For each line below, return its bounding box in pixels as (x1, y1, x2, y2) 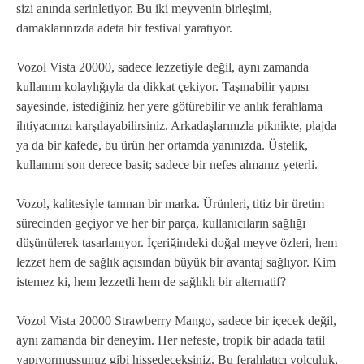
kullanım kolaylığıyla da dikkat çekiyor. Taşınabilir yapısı (16, 80, 309, 94)
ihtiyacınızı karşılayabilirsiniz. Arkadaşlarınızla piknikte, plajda (16, 119, 336, 133)
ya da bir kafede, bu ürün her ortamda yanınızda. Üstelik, (16, 138, 308, 153)
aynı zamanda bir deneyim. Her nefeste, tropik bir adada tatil (16, 333, 325, 348)
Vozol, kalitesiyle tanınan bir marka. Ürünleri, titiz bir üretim (16, 197, 324, 211)
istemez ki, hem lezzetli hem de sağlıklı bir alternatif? (16, 275, 286, 289)
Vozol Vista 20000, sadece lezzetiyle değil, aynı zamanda (16, 60, 309, 75)
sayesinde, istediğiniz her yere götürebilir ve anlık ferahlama (16, 99, 323, 114)
